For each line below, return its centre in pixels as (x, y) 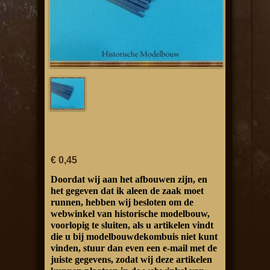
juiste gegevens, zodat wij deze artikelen (131, 260)
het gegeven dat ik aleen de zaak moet (127, 191)
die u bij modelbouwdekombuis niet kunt (134, 237)
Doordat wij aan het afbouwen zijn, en (129, 180)
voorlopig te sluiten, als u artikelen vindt (132, 225)
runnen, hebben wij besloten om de (122, 202)
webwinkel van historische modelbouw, (130, 214)
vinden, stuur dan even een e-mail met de (134, 248)
